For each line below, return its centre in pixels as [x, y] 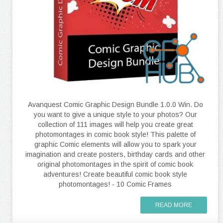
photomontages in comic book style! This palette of [115, 134]
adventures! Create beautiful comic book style [115, 174]
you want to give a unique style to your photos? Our [115, 114]
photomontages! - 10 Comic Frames [115, 184]
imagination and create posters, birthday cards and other [115, 154]
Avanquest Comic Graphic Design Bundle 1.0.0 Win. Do [115, 104]
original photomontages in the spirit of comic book [115, 164]
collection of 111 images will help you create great [115, 124]
